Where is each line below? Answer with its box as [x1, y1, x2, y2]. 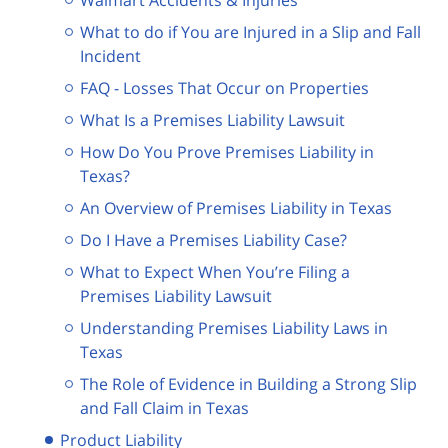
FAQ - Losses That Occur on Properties [80, 76, 369, 99]
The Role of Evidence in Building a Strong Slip [80, 372, 417, 395]
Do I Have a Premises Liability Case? [80, 228, 347, 251]
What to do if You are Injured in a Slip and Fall [80, 20, 421, 43]
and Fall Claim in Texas [80, 396, 249, 419]
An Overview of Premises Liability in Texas [80, 196, 392, 219]
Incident [80, 44, 141, 67]
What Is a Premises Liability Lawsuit [80, 108, 345, 131]
